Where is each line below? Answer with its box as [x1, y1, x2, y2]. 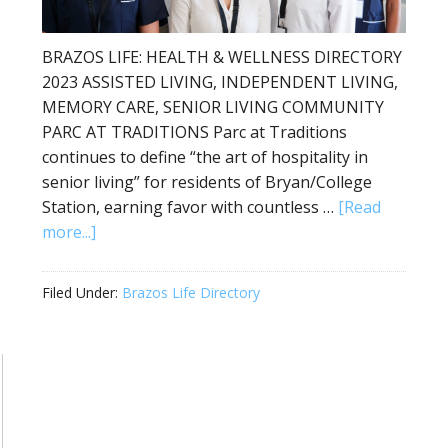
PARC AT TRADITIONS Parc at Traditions [42, 121, 347, 144]
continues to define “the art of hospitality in [42, 146, 368, 169]
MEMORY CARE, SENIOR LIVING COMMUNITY [42, 96, 384, 119]
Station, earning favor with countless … [42, 196, 338, 219]
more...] [42, 221, 96, 244]
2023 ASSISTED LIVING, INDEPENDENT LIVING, [42, 71, 398, 94]
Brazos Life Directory [122, 283, 260, 303]
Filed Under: [42, 283, 122, 303]
